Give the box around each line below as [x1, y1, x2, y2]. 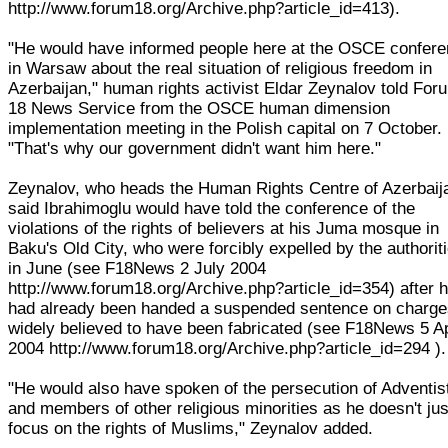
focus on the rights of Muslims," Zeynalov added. [8, 418, 374, 438]
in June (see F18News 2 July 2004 [8, 258, 267, 278]
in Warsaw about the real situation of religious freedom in [8, 58, 433, 78]
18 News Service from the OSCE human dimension [8, 98, 391, 118]
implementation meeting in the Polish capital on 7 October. [8, 118, 443, 138]
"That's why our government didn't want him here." [8, 138, 382, 158]
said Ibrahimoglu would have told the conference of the [8, 198, 416, 218]
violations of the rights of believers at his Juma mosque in [8, 218, 440, 238]
